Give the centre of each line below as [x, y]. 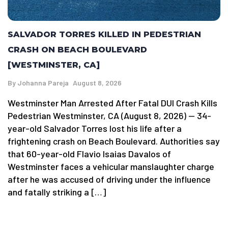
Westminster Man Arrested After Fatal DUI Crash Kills [112, 103]
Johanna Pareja [43, 82]
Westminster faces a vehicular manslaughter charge [111, 166]
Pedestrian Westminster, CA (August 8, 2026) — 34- [109, 115]
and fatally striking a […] [57, 192]
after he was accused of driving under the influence [109, 179]
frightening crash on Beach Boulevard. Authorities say [114, 141]
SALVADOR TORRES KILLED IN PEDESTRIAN [104, 34]
